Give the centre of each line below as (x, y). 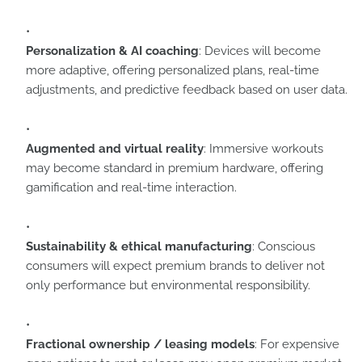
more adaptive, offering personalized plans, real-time (173, 70)
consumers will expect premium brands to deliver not (175, 266)
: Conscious (284, 246)
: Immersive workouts (263, 149)
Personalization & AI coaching (112, 51)
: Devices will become (260, 51)
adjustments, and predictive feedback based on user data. (187, 90)
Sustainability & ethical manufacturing (139, 246)
